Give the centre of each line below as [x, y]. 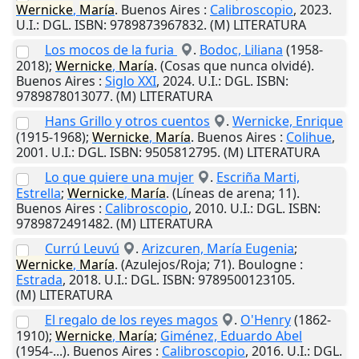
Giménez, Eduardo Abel [231, 336]
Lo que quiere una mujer [119, 177]
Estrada [39, 280]
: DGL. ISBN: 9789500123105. [210, 280]
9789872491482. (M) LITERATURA [114, 224]
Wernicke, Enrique [288, 121]
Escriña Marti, [258, 177]
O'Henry [266, 320]
